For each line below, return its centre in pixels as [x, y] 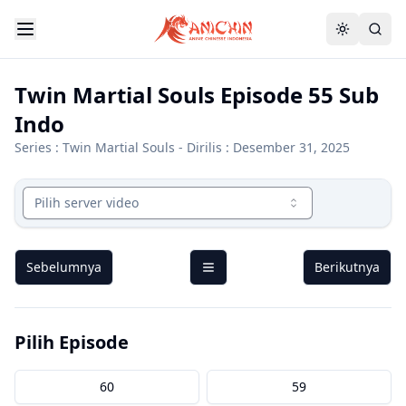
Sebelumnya [64, 267]
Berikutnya [347, 267]
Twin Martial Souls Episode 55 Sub [197, 95]
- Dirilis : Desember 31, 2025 [262, 147]
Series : [39, 147]
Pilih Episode [72, 342]
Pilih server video [87, 203]
